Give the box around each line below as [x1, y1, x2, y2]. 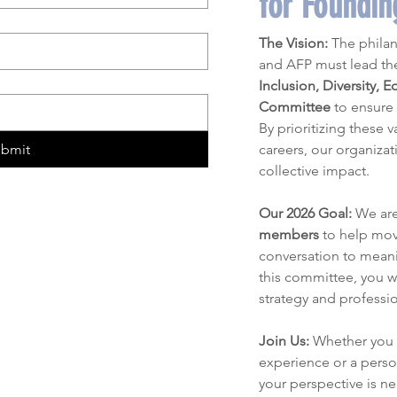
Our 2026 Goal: [259, 205, 352, 222]
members [259, 226, 319, 243]
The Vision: [259, 35, 328, 51]
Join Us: [259, 332, 309, 349]
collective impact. [259, 162, 370, 179]
